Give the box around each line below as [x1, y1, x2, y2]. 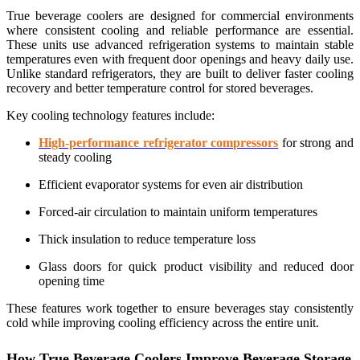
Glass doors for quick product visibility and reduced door [39, 259, 354, 273]
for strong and [278, 135, 354, 149]
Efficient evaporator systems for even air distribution [39, 177, 303, 191]
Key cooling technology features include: [6, 108, 215, 122]
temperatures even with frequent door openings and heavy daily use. [6, 51, 354, 66]
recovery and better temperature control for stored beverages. [6, 80, 313, 95]
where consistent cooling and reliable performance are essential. [6, 22, 354, 37]
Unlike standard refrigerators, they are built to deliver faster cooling [6, 66, 354, 80]
